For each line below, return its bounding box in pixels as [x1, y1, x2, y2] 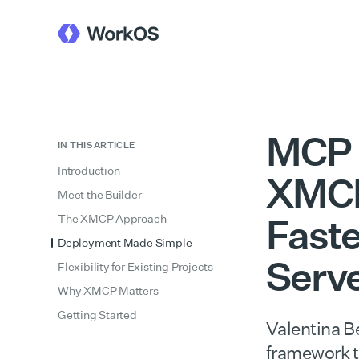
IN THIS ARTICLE [58, 139, 135, 151]
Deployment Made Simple [58, 236, 192, 249]
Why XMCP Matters [58, 284, 159, 297]
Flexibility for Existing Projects [58, 260, 214, 273]
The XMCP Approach [58, 212, 167, 225]
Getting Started [58, 308, 137, 321]
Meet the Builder [58, 188, 142, 201]
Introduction [58, 163, 120, 177]
